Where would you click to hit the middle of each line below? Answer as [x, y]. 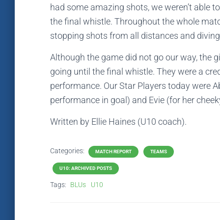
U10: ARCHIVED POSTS [86, 168]
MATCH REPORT [113, 151]
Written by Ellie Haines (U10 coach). [118, 122]
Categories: [68, 151]
